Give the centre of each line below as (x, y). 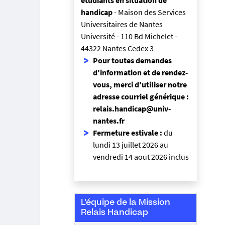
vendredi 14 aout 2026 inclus (141, 157)
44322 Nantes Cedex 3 (117, 48)
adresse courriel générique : (141, 96)
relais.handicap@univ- (132, 108)
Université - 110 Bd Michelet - (129, 36)
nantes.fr (109, 121)
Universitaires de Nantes (122, 24)
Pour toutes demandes (132, 60)
